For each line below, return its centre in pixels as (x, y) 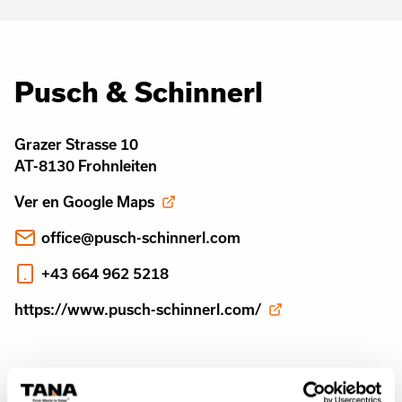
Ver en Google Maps (84, 201)
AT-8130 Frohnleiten (86, 166)
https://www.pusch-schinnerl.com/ (138, 309)
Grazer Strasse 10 (76, 144)
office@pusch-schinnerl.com (141, 237)
